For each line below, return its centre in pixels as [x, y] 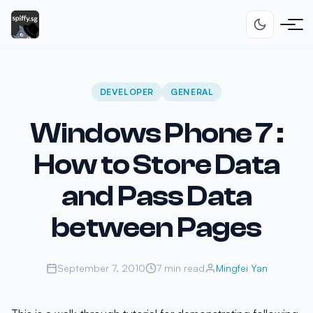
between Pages [156, 228]
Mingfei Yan [241, 268]
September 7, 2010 [101, 268]
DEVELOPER [127, 92]
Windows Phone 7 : [156, 133]
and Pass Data [156, 196]
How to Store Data [156, 165]
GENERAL [192, 92]
